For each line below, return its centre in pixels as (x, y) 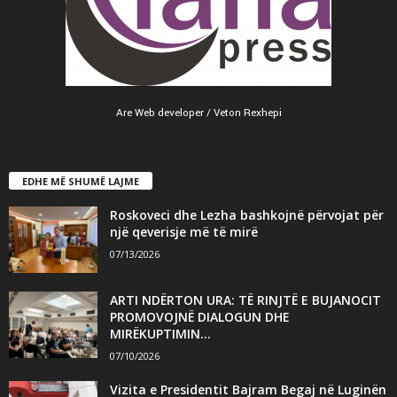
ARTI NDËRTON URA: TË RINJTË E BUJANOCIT (245, 300)
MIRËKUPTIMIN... (160, 333)
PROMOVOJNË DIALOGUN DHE (200, 316)
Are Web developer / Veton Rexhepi (198, 113)
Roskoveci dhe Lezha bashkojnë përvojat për (247, 214)
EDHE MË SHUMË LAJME (81, 181)
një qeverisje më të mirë (184, 231)
